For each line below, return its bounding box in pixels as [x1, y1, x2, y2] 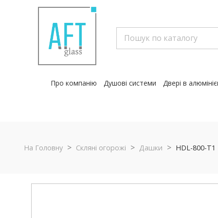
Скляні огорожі [75, 143, 126, 152]
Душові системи [103, 78, 156, 88]
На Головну [23, 143, 63, 152]
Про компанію [50, 78, 97, 88]
